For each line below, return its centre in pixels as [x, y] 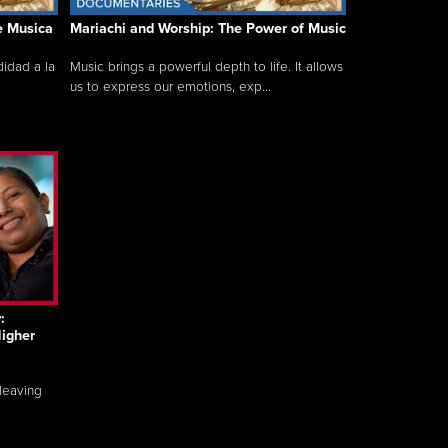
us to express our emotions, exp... [170, 87]
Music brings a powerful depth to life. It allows [206, 67]
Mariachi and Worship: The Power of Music [208, 29]
